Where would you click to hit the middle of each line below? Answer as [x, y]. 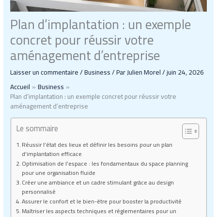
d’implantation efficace [52, 154]
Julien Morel [145, 72]
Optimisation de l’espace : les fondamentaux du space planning [105, 163]
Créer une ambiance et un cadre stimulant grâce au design [98, 182]
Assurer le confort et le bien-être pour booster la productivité [101, 201]
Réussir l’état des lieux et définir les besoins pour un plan [97, 144]
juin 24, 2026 [186, 72]
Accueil [20, 87]
